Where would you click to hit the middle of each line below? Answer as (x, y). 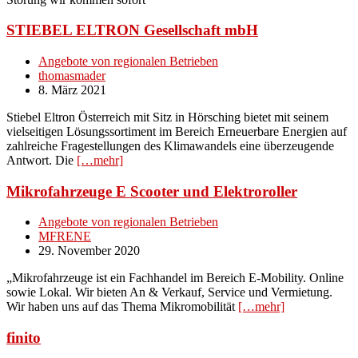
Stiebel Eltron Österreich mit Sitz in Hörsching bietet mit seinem (167, 117)
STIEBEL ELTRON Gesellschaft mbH (132, 30)
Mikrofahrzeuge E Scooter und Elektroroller (152, 191)
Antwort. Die (42, 160)
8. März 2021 (72, 90)
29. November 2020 (89, 251)
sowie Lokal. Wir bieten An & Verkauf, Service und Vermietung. (169, 292)
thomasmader (72, 76)
